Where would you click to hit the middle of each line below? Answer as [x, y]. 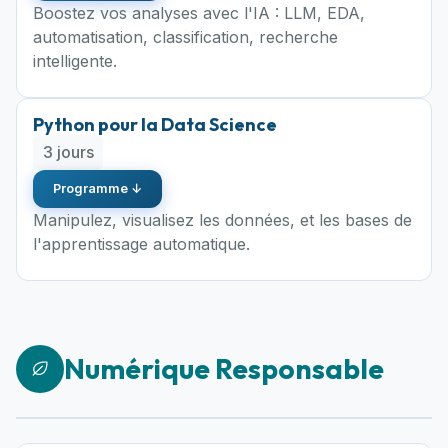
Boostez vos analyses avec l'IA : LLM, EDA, [199, 13]
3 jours [68, 152]
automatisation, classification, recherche [185, 37]
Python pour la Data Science [155, 125]
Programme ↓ [97, 188]
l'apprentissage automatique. [141, 243]
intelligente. [75, 61]
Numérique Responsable [224, 368]
